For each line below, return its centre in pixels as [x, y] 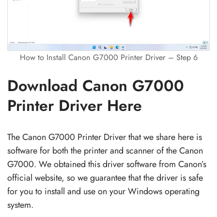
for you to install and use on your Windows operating [103, 191]
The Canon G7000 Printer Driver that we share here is [105, 137]
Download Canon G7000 [96, 85]
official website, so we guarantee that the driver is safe [105, 178]
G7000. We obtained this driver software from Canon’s [107, 164]
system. [20, 205]
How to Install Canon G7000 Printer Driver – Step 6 [108, 57]
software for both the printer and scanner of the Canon [105, 150]
